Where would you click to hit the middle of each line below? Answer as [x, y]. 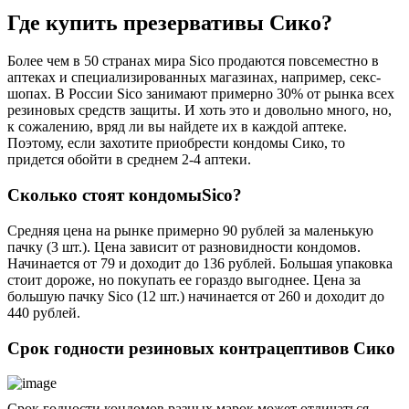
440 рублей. [44, 312]
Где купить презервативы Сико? [170, 22]
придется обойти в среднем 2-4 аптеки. [129, 160]
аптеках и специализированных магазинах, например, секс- [194, 78]
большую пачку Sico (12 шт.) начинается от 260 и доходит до [196, 296]
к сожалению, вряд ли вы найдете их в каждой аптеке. [177, 127]
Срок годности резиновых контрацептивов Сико [201, 348]
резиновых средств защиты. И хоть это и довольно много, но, [199, 110]
